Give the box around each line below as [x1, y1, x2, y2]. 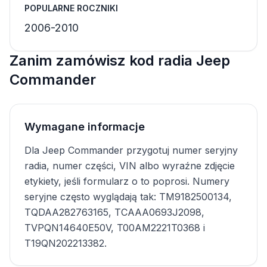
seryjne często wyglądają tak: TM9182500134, [24, 191, 232, 203]
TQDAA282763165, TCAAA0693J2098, [24, 206, 204, 218]
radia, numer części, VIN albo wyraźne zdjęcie [24, 160, 235, 172]
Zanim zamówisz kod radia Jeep [10, 52, 230, 69]
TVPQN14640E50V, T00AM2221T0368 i [24, 222, 205, 234]
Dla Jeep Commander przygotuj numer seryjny [24, 144, 238, 156]
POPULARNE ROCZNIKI [24, 3, 118, 13]
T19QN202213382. [24, 237, 107, 249]
